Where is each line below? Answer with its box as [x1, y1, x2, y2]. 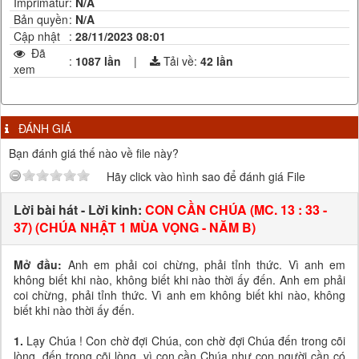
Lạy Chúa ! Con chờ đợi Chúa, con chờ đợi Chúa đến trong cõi [23, 332, 345, 349]
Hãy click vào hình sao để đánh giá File [107, 167, 305, 184]
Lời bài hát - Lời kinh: [14, 200, 145, 219]
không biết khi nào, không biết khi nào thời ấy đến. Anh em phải [14, 271, 345, 288]
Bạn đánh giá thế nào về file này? [9, 144, 179, 161]
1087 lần [75, 52, 131, 69]
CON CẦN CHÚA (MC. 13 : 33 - [145, 200, 327, 219]
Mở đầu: [14, 256, 63, 272]
